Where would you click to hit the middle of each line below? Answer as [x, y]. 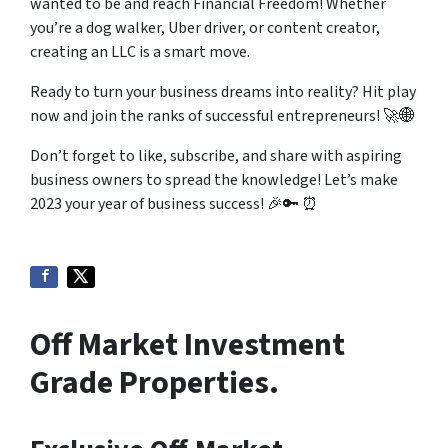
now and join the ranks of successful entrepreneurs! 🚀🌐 [222, 116]
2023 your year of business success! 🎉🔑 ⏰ [174, 204]
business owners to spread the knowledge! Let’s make [214, 180]
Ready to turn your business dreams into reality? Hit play [223, 92]
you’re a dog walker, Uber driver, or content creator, [205, 28]
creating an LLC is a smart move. [140, 52]
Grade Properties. [154, 383]
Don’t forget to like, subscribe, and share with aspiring [216, 156]
